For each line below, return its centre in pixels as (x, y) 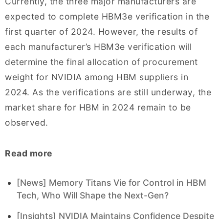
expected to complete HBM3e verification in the (107, 17)
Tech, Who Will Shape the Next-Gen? (93, 196)
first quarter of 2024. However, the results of (101, 32)
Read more (29, 153)
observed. (27, 123)
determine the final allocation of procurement (101, 62)
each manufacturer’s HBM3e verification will (99, 47)
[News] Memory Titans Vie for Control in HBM (111, 183)
